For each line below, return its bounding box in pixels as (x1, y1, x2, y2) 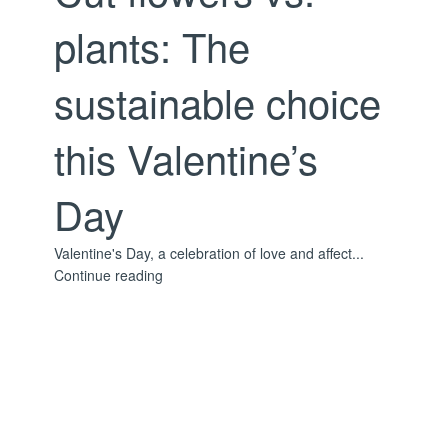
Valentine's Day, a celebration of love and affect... (54, 243, 364, 264)
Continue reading (54, 265, 163, 286)
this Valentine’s (54, 129, 318, 187)
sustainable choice (54, 73, 381, 131)
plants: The (54, 17, 250, 75)
